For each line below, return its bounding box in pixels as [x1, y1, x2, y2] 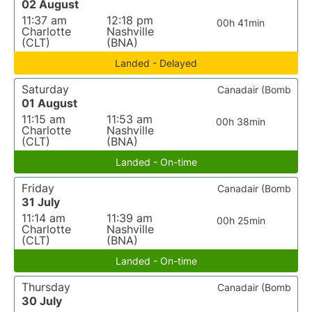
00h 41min [217, 17, 265, 29]
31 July [22, 195, 60, 209]
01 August [22, 96, 77, 110]
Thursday [22, 280, 70, 294]
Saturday [22, 82, 69, 96]
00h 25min [216, 214, 265, 226]
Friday [22, 181, 54, 195]
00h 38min [216, 116, 266, 127]
